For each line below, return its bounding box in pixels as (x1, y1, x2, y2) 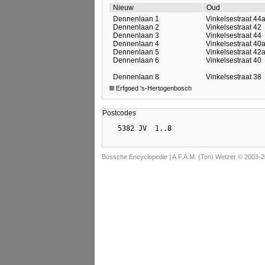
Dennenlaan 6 (113, 56, 159, 65)
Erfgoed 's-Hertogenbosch (114, 84, 192, 92)
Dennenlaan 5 (113, 48, 159, 57)
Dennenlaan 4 (113, 40, 159, 49)
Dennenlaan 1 (113, 15, 159, 24)
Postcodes (102, 108, 136, 117)
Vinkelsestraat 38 (206, 73, 261, 82)
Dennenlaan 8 (113, 73, 159, 82)
